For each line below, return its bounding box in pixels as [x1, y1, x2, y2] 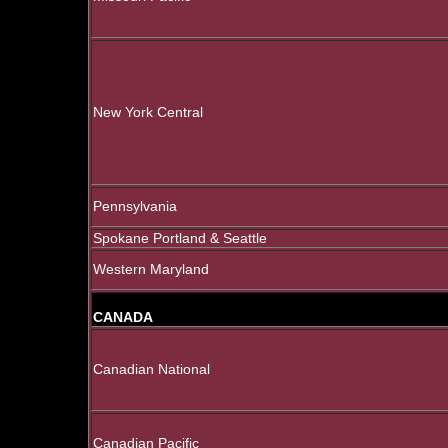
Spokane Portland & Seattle [93, 231, 267, 246]
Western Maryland [93, 262, 209, 277]
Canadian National [93, 362, 210, 377]
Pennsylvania [93, 199, 177, 214]
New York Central [93, 105, 203, 120]
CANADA [93, 310, 153, 325]
